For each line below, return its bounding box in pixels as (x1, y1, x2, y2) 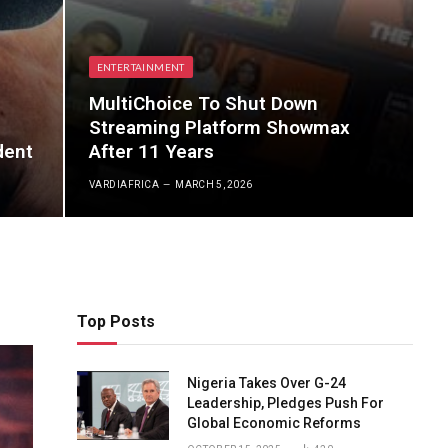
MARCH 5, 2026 (175, 178, 253, 190)
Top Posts (77, 311, 155, 331)
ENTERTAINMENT (96, 60, 185, 73)
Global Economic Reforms (187, 414, 361, 431)
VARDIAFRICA (88, 178, 160, 190)
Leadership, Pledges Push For (187, 394, 384, 411)
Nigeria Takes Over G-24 (187, 374, 346, 391)
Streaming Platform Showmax (88, 115, 350, 139)
